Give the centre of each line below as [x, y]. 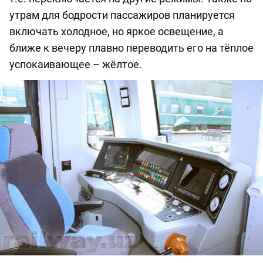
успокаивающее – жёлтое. [76, 65]
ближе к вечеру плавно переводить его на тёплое [131, 48]
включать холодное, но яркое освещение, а [117, 32]
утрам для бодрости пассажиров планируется [122, 15]
